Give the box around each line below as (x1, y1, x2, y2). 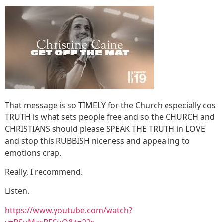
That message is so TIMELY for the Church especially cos (5, 100, 216, 111)
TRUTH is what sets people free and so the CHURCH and (5, 111, 215, 123)
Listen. (5, 185, 29, 197)
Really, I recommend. (5, 166, 83, 177)
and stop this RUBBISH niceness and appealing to (5, 135, 190, 147)
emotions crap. (5, 147, 61, 159)
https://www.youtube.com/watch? (5, 204, 132, 216)
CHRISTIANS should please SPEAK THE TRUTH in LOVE (5, 123, 205, 135)
